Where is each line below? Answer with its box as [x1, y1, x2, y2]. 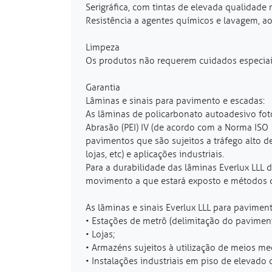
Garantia [86, 81, 120, 93]
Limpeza [86, 41, 120, 53]
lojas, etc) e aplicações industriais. [86, 148, 224, 160]
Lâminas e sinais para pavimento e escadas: [86, 95, 265, 106]
